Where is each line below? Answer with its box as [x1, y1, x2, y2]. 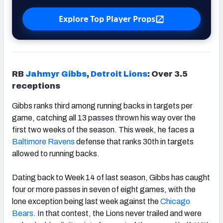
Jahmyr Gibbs [25, 69, 87, 78]
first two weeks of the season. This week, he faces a [12, 125, 194, 134]
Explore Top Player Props [58, 13, 155, 24]
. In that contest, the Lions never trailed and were [33, 209, 202, 218]
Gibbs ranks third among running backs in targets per [12, 101, 193, 110]
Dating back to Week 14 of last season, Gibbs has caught [12, 173, 210, 182]
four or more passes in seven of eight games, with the [12, 185, 196, 194]
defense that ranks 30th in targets [75, 137, 194, 146]
